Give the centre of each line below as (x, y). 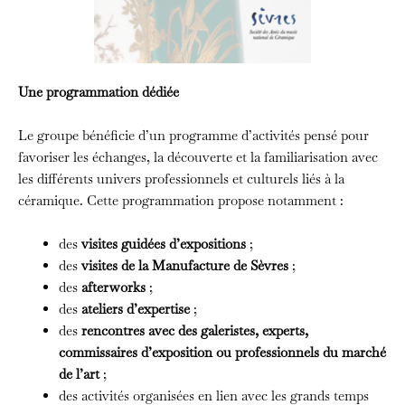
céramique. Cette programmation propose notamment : (181, 201)
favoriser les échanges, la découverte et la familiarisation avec (198, 157)
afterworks (113, 287)
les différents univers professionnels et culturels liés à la (181, 179)
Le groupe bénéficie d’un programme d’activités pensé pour (193, 136)
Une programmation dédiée (99, 92)
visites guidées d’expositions (164, 244)
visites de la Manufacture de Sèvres (185, 266)
